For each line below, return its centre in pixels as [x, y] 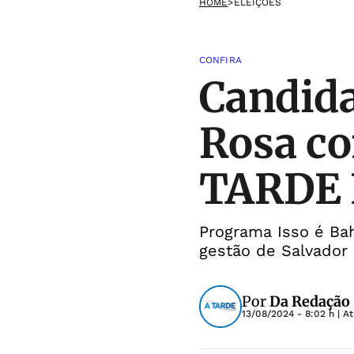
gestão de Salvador [273, 250]
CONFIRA [220, 60]
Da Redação [310, 301]
